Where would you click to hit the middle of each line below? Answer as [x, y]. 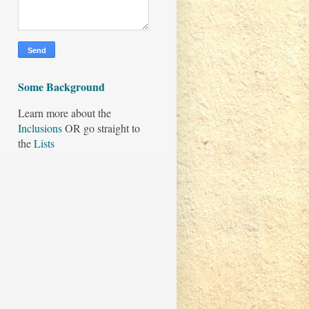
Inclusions [40, 128]
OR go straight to [101, 128]
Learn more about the [64, 113]
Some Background [61, 87]
